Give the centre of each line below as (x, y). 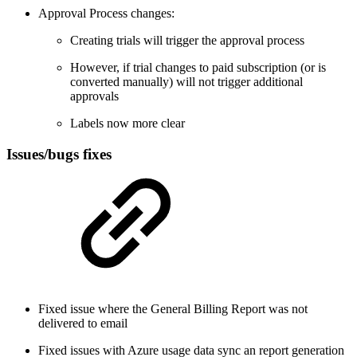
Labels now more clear (129, 124)
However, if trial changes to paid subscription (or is (198, 68)
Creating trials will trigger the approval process (187, 41)
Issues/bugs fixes (59, 154)
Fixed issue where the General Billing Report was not (173, 308)
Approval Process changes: (106, 14)
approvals (94, 96)
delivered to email (83, 323)
